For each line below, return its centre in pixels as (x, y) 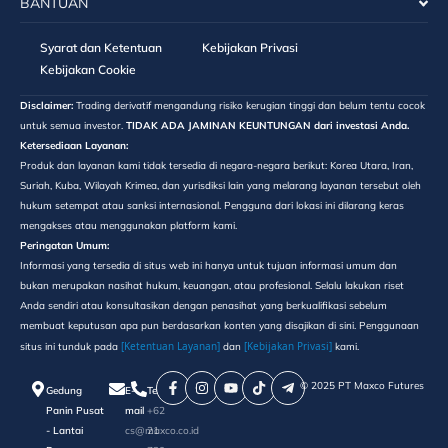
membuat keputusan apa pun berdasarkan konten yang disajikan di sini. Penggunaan (219, 326)
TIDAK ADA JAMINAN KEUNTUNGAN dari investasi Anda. (267, 126)
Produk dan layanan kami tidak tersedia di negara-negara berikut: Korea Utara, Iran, (216, 166)
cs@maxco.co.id (162, 431)
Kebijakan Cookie (88, 70)
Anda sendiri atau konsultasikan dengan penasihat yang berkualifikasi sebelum (203, 306)
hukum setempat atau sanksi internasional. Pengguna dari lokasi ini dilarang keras (212, 206)
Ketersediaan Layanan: (74, 146)
